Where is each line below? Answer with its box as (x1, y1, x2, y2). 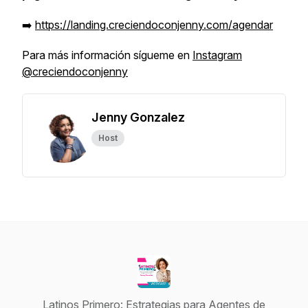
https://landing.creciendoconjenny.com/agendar (35, 18, 273, 32)
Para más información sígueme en (22, 48, 192, 62)
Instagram (192, 48, 242, 62)
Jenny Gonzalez (91, 110, 185, 124)
